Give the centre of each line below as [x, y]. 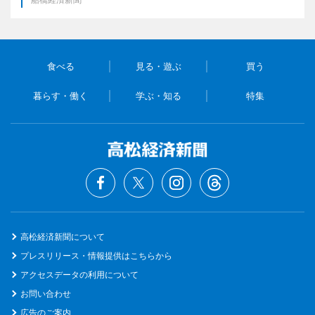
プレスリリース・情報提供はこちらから [96, 255]
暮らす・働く [61, 95]
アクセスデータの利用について [79, 274]
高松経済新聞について [63, 236]
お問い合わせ [46, 293]
